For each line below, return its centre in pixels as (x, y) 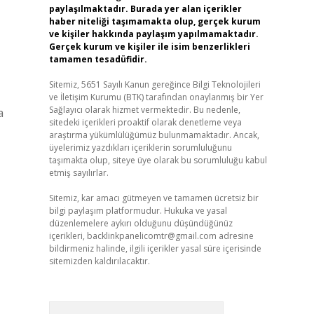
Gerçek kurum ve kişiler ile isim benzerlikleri (149, 47)
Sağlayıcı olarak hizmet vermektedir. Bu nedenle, (144, 110)
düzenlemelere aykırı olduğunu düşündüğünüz (141, 223)
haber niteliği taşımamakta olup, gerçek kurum (155, 21)
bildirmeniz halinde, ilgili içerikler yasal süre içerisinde (155, 248)
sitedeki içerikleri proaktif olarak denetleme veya (145, 122)
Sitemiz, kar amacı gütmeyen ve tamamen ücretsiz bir (153, 198)
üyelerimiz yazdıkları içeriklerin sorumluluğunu (140, 148)
